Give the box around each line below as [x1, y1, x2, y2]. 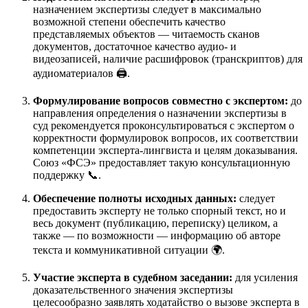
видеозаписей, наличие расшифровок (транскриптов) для [33, 52, 302, 65]
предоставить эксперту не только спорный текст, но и [33, 204, 286, 217]
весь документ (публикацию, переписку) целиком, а [33, 217, 278, 229]
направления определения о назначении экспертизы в [33, 107, 287, 119]
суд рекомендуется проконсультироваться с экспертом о [33, 119, 294, 131]
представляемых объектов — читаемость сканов [33, 27, 260, 40]
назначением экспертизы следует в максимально [33, 3, 261, 15]
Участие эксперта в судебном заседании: [33, 271, 232, 283]
